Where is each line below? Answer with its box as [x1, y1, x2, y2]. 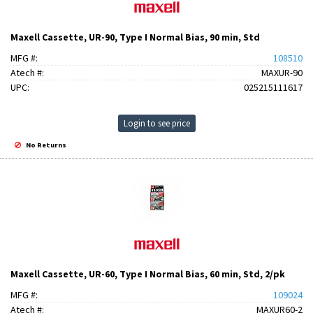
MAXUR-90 [261, 66, 303, 79]
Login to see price [123, 117, 190, 129]
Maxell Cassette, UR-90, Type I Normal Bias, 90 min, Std [10, 31, 260, 43]
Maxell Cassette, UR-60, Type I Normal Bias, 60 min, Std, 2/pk [10, 268, 285, 280]
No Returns [24, 140, 67, 150]
